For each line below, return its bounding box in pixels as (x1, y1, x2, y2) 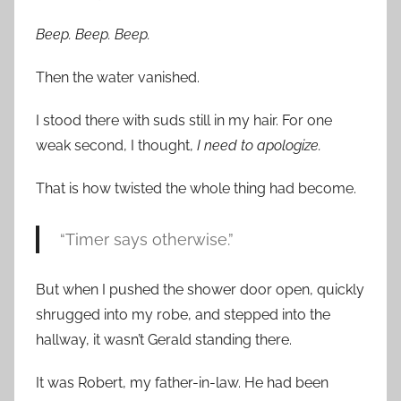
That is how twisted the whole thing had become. (36, 180, 356, 198)
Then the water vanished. (36, 69, 200, 87)
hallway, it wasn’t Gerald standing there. (36, 331, 292, 349)
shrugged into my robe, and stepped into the (36, 306, 330, 324)
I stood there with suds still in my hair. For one (36, 112, 332, 130)
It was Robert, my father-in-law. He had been (36, 374, 328, 392)
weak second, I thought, (36, 137, 197, 155)
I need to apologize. (197, 137, 321, 155)
